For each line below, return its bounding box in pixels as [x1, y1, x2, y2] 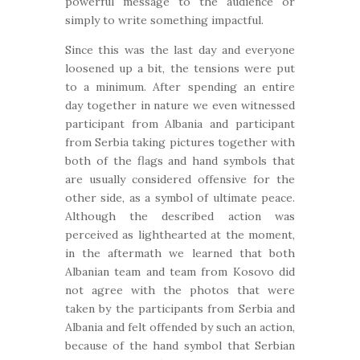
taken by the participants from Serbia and [64, 301, 296, 316]
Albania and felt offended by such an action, [64, 320, 296, 334]
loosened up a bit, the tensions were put [64, 61, 296, 76]
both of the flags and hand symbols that [64, 153, 296, 168]
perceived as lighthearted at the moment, [64, 227, 296, 242]
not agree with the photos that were [64, 283, 296, 297]
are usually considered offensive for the [64, 172, 296, 186]
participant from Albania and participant [64, 117, 296, 131]
